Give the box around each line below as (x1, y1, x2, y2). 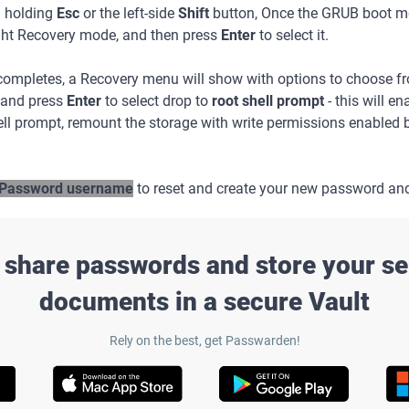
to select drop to (101, 92, 212, 110)
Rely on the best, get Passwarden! (109, 333, 300, 348)
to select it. (256, 26, 329, 44)
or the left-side (79, 5, 178, 22)
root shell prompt (212, 92, 324, 110)
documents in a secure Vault (39, 287, 370, 317)
